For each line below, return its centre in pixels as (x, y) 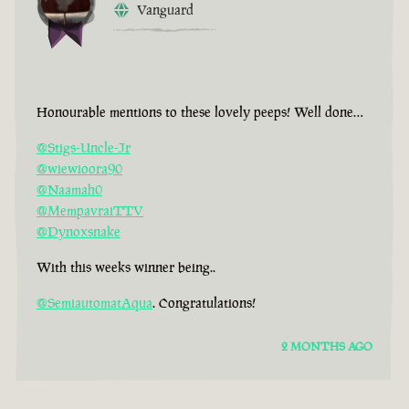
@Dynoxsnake (79, 232)
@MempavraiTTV (90, 211)
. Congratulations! (204, 303)
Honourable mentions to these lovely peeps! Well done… (200, 112)
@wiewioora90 (79, 169)
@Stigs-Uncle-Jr (84, 148)
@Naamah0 (69, 190)
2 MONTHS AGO (327, 347)
